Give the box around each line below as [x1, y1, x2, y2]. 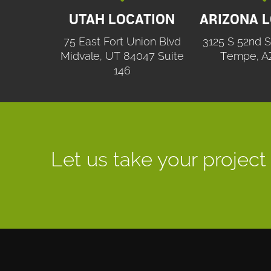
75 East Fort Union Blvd [63, 35, 181, 48]
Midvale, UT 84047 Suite [60, 50, 184, 63]
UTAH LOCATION [69, 10, 175, 29]
